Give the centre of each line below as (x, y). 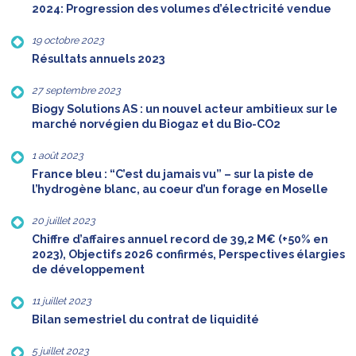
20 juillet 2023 (64, 221)
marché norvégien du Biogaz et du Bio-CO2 (156, 124)
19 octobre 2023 (68, 41)
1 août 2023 (58, 156)
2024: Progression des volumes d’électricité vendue (182, 9)
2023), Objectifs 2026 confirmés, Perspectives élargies (188, 255)
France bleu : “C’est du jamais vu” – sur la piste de (173, 174)
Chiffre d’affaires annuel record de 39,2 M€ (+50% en (180, 240)
